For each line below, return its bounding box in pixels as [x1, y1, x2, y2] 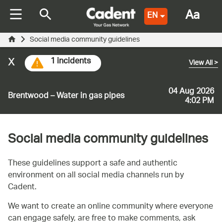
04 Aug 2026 [168, 83, 214, 101]
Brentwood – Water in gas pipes [8, 88, 124, 106]
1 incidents [51, 53, 91, 70]
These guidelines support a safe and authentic [8, 155, 177, 172]
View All [189, 55, 214, 71]
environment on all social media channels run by [8, 166, 184, 184]
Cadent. [8, 178, 37, 196]
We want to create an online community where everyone [8, 198, 213, 216]
